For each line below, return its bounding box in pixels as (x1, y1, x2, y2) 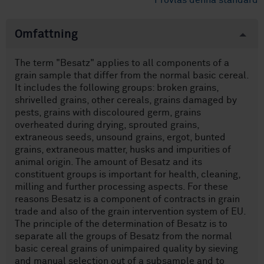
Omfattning (15, 28, 78, 41)
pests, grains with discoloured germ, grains (15, 108, 201, 118)
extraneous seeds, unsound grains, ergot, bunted (15, 133, 226, 143)
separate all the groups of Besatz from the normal (15, 232, 232, 242)
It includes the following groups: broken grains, (15, 83, 219, 93)
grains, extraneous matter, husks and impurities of (15, 145, 231, 155)
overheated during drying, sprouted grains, (15, 120, 200, 130)
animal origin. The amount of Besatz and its (15, 157, 202, 167)
